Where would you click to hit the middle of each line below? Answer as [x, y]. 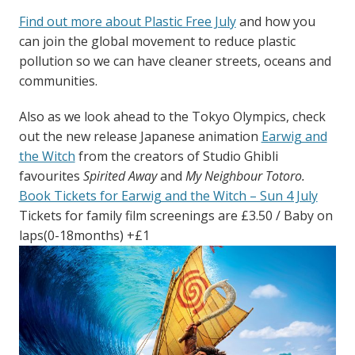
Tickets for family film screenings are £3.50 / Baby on [176, 216]
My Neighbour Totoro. [245, 176]
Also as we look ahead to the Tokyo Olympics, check [172, 117]
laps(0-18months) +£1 [84, 236]
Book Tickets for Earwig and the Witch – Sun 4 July [168, 196]
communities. [58, 81]
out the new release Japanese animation [140, 137]
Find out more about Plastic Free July [127, 22]
